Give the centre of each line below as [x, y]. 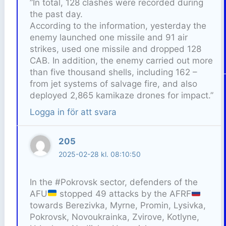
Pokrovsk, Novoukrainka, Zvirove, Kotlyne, [114, 217]
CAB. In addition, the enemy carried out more [121, 61]
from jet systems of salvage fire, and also [113, 84]
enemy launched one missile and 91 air [108, 38]
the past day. [56, 14]
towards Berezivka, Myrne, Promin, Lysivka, [118, 205]
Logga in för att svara [73, 112]
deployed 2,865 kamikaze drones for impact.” [121, 96]
